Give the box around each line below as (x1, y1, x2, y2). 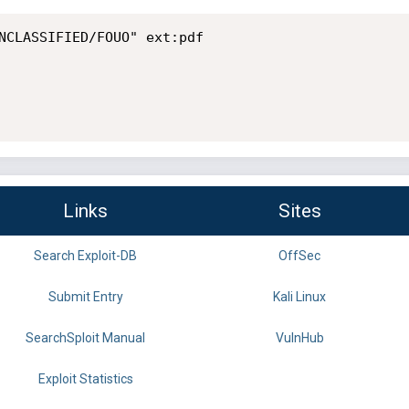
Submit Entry (47, 289, 123, 305)
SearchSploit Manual (26, 330, 145, 346)
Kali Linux (273, 289, 326, 305)
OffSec (278, 248, 320, 264)
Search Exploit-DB (34, 248, 137, 264)
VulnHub (275, 330, 324, 346)
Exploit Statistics (37, 372, 133, 387)
